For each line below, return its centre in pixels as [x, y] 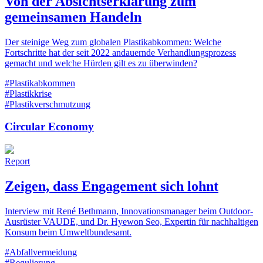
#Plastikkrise [28, 93]
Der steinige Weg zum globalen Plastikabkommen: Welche [113, 42]
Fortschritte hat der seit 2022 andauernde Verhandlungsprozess [120, 52]
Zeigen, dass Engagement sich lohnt [112, 186]
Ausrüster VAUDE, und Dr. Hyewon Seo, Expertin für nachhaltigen [131, 221]
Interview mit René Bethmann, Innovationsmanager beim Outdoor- [129, 211]
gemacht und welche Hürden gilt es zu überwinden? [101, 63]
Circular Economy [49, 127]
